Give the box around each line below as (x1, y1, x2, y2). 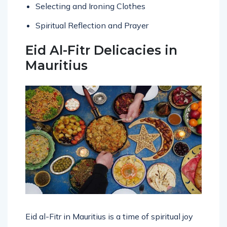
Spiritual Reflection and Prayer (35, 20, 148, 30)
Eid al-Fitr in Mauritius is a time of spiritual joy (25, 211, 193, 221)
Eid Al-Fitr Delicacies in (25, 42, 177, 58)
